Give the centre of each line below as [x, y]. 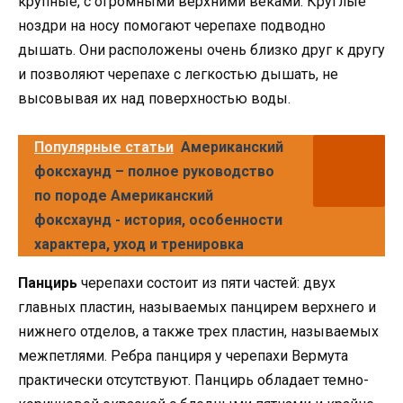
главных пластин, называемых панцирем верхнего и [197, 308]
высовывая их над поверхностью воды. [154, 98]
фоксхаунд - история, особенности [158, 220]
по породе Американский [124, 196]
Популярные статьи [104, 148]
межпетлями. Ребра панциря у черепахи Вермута [183, 356]
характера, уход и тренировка [139, 245]
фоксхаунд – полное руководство [154, 172]
